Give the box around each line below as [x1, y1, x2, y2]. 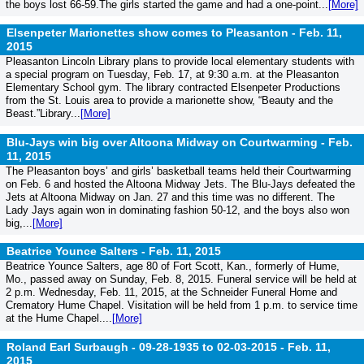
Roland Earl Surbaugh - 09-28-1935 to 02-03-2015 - [6, 340, 288, 353]
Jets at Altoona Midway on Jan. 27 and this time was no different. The [5, 190, 335, 203]
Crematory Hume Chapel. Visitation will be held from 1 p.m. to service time [5, 299, 357, 312]
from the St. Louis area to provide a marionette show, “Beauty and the [5, 94, 333, 107]
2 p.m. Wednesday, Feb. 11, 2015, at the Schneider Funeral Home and [5, 286, 337, 299]
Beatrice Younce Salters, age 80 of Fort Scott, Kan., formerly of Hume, [5, 260, 340, 273]
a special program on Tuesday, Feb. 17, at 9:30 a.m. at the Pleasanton [5, 68, 339, 81]
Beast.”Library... [5, 107, 80, 120]
